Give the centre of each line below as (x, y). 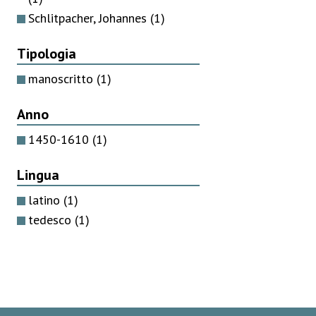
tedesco (51, 219)
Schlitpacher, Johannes (89, 18)
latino (46, 200)
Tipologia (47, 53)
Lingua (38, 175)
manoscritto (62, 78)
